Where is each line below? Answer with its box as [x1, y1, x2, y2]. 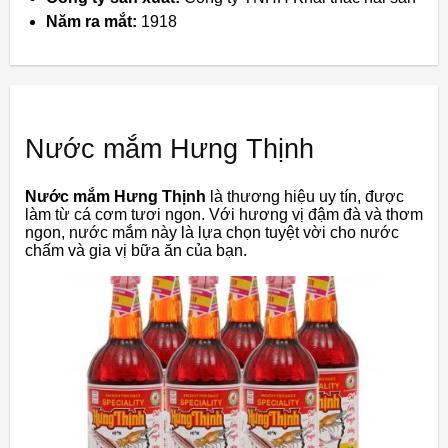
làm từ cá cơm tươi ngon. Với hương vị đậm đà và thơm [25, 206, 423, 224]
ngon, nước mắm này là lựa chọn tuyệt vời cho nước [25, 224, 399, 242]
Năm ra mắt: [46, 13, 137, 31]
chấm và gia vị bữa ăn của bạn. [25, 242, 247, 260]
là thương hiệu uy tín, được [206, 188, 404, 206]
